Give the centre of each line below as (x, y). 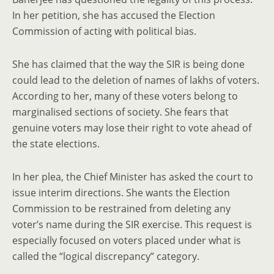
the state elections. (56, 144)
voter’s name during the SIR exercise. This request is (132, 224)
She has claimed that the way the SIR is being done (128, 64)
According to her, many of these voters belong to (125, 96)
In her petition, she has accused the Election (114, 15)
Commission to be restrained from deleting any (121, 209)
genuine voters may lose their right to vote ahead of (132, 128)
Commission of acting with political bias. (104, 31)
